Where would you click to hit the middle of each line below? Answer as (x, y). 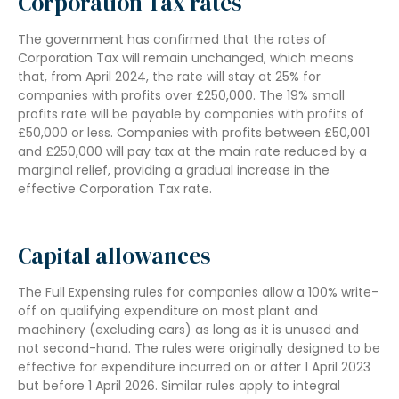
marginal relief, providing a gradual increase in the (174, 170)
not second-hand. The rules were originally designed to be (199, 349)
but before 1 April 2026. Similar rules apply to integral (179, 386)
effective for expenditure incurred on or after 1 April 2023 (194, 367)
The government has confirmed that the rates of (172, 39)
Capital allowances (114, 256)
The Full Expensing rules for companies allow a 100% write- (198, 293)
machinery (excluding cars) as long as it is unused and (188, 330)
